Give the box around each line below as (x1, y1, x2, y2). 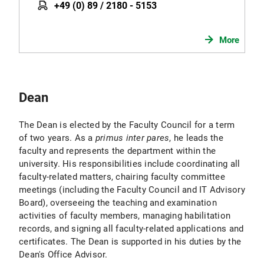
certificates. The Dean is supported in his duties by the (19, 236, 241, 247)
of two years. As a (19, 132, 95, 143)
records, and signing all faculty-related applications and (19, 223, 244, 234)
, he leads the (169, 132, 223, 143)
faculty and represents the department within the (19, 145, 216, 156)
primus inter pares (95, 132, 170, 143)
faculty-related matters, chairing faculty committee (19, 171, 225, 182)
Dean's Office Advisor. (19, 249, 108, 260)
